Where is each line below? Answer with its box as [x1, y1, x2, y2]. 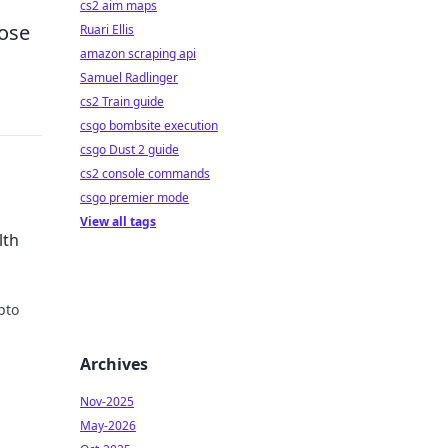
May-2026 [80, 417, 136, 434]
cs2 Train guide [80, 93, 164, 110]
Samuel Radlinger [80, 69, 178, 86]
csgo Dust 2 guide [80, 141, 179, 158]
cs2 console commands [80, 165, 210, 182]
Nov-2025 [80, 393, 134, 410]
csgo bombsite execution [80, 117, 218, 134]
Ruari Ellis [80, 21, 134, 38]
